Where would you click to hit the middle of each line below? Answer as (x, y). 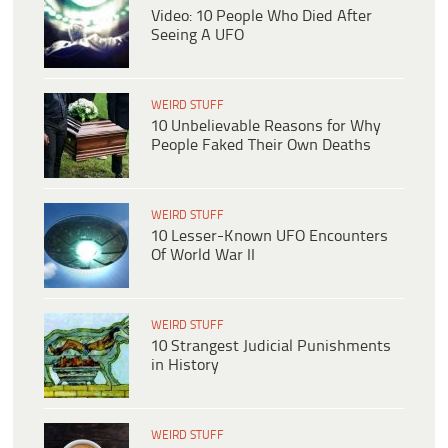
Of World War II (203, 256)
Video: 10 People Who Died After (261, 17)
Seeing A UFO (197, 36)
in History (185, 366)
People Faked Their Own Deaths (261, 146)
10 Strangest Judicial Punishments (271, 347)
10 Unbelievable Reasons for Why (266, 127)
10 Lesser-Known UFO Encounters (269, 237)
